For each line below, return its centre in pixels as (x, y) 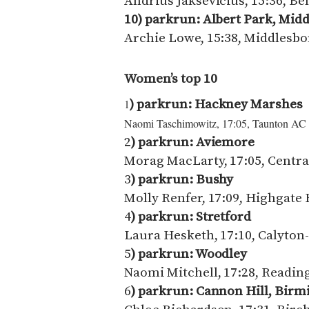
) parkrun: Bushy (182, 180)
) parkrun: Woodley (189, 254)
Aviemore (225, 142)
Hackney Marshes (248, 104)
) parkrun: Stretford (191, 217)
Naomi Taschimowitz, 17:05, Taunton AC (216, 123)
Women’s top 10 (171, 78)
